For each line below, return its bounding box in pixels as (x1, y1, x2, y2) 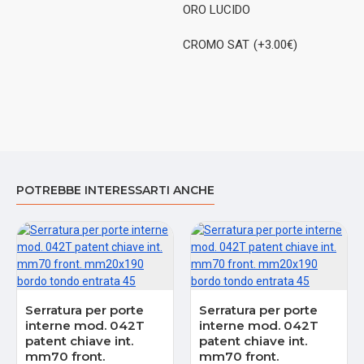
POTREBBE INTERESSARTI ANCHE (16, 183, 214, 197)
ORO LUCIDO (183, 2, 251, 17)
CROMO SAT (183, 37, 250, 52)
